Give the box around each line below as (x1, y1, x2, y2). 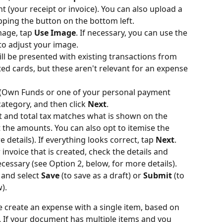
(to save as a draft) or (59, 170, 143, 181)
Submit (143, 170, 172, 181)
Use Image (34, 27, 76, 39)
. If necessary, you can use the (76, 27, 189, 39)
